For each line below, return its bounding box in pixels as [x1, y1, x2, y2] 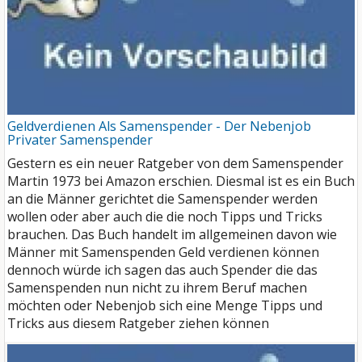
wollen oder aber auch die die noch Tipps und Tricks [7, 207, 322, 225]
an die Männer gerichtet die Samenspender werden [7, 189, 318, 208]
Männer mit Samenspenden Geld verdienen [7, 242, 272, 261]
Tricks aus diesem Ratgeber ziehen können [7, 314, 269, 332]
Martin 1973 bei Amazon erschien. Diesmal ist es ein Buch [7, 171, 355, 190]
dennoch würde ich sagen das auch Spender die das [7, 260, 318, 279]
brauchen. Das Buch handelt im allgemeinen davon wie [7, 225, 337, 243]
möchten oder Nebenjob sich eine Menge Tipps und [7, 296, 322, 314]
